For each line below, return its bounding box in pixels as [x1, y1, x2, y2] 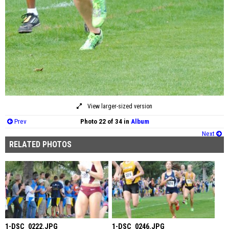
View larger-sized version [86, 103, 152, 110]
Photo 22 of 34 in [80, 118, 131, 126]
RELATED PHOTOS [9, 140, 72, 150]
